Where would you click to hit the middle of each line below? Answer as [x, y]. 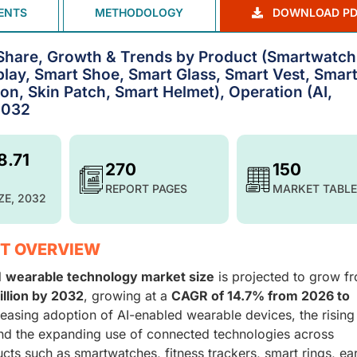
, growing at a [127, 296]
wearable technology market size [110, 277]
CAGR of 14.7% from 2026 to [261, 296]
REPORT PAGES [146, 188]
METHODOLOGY [139, 13]
